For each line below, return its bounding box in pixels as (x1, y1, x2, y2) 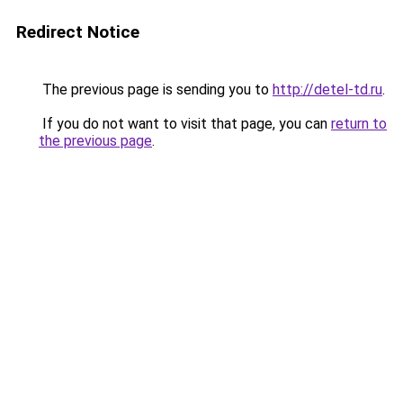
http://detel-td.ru (273, 81, 382, 98)
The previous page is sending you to (39, 81, 273, 98)
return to (331, 115, 387, 132)
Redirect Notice (16, 22, 139, 42)
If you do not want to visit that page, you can (39, 115, 331, 132)
